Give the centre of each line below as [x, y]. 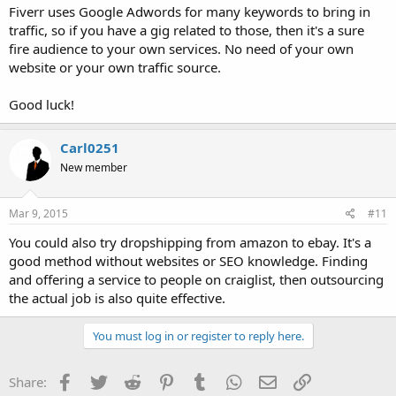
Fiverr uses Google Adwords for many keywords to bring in [190, 12]
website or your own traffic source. [115, 68]
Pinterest [202, 380]
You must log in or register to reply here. [198, 335]
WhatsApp [273, 380]
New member [94, 168]
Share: [28, 381]
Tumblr [230, 380]
